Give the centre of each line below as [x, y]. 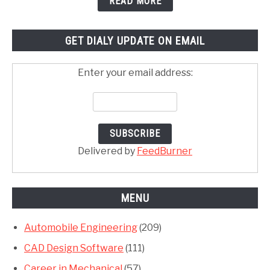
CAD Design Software [74, 248]
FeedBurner [165, 151]
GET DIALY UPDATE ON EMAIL [135, 40]
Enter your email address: [135, 72]
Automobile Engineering [81, 228]
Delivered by [107, 151]
